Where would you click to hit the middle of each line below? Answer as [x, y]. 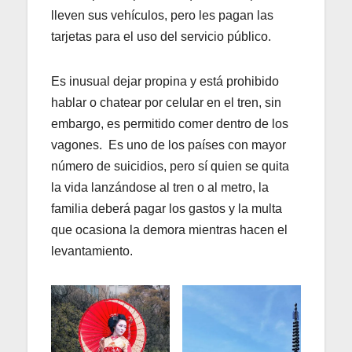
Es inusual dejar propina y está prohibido [165, 81]
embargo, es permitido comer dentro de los [170, 123]
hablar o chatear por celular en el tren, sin [166, 102]
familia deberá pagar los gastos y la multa [167, 208]
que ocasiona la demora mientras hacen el [169, 229]
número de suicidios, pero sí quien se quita [170, 166]
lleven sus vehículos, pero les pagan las [162, 15]
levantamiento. [92, 251]
